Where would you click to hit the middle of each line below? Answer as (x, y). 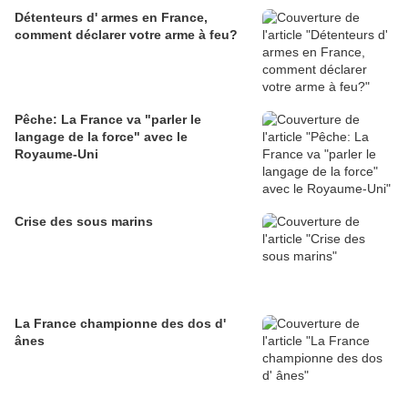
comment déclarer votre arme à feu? (126, 35)
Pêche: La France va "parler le (108, 120)
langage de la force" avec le (101, 137)
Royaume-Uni (56, 154)
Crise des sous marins (84, 222)
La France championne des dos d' (120, 324)
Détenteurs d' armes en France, (111, 18)
